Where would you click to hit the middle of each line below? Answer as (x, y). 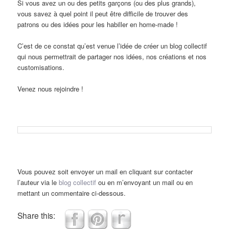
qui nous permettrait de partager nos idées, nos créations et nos (112, 56)
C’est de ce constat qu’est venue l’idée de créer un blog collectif (112, 45)
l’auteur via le (38, 182)
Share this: (37, 215)
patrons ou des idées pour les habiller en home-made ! (98, 24)
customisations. (41, 67)
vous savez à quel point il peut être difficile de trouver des (103, 13)
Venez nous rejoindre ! (51, 89)
